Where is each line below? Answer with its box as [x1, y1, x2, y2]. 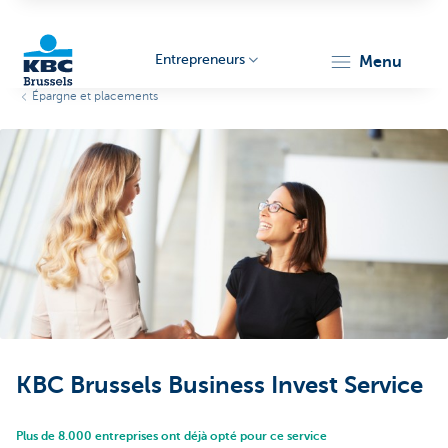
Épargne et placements [32, 89, 158, 103]
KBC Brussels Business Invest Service [16, 371, 423, 399]
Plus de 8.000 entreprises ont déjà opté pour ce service [16, 429, 327, 443]
